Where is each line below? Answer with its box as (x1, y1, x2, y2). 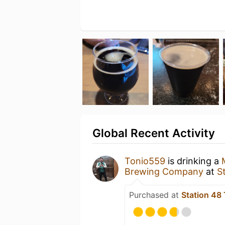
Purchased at (129, 190, 181, 200)
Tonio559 (125, 156, 165, 166)
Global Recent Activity (92, 126, 215, 140)
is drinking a (165, 156, 221, 166)
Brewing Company (125, 166, 203, 177)
